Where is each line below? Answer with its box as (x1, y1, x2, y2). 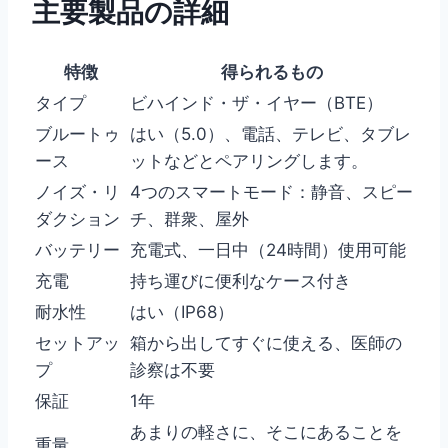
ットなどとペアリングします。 (130, 151, 368, 172)
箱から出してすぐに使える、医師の (130, 333, 402, 354)
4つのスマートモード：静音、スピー (130, 182, 413, 203)
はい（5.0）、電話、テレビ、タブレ (130, 124, 411, 145)
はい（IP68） (130, 302, 234, 323)
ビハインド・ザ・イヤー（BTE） (130, 93, 383, 114)
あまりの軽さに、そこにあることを (130, 422, 402, 443)
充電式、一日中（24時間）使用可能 (130, 240, 406, 261)
